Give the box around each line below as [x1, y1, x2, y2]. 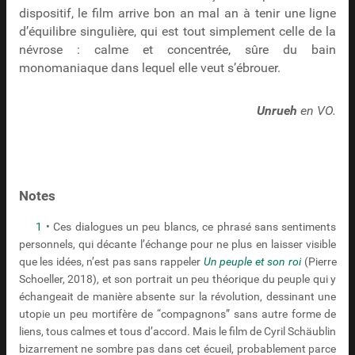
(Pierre [300, 255, 337, 269]
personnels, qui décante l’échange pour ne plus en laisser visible [18, 238, 337, 251]
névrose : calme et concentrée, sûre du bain [18, 43, 337, 58]
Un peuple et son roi [203, 255, 301, 269]
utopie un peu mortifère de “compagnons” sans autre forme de [18, 307, 337, 321]
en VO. [297, 103, 337, 118]
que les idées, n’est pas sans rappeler [18, 255, 204, 269]
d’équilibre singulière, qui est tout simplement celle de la [18, 25, 337, 40]
